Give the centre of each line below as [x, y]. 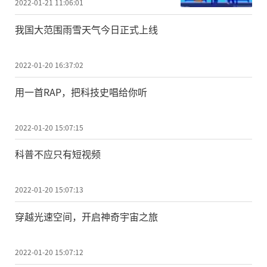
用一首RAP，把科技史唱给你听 [81, 91]
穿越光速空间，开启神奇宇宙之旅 [86, 217]
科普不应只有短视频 [58, 154]
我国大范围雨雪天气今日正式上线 [86, 29]
